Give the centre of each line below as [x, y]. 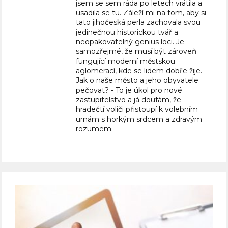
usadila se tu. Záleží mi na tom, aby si [141, 13]
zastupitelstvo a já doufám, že [129, 100]
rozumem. [95, 129]
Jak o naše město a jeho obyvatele [137, 81]
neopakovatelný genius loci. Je [130, 42]
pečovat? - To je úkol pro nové [129, 90]
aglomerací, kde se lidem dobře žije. [139, 71]
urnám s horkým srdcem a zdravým [139, 119]
